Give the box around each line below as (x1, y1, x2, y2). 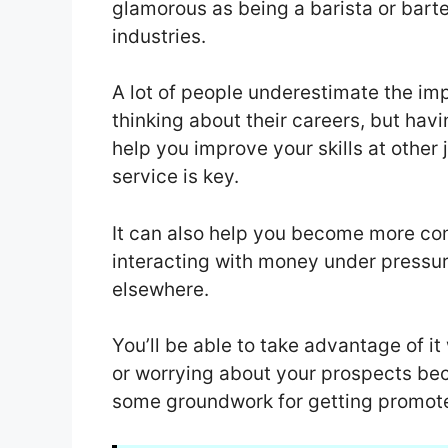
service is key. (112, 165, 244, 189)
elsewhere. (112, 277, 209, 301)
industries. (112, 24, 206, 48)
